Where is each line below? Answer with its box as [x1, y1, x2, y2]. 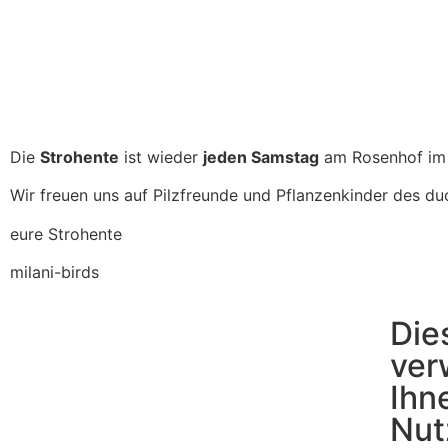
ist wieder [119, 146, 203, 167]
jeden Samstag [203, 146, 319, 167]
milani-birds [10, 261, 99, 282]
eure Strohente [10, 223, 122, 244]
